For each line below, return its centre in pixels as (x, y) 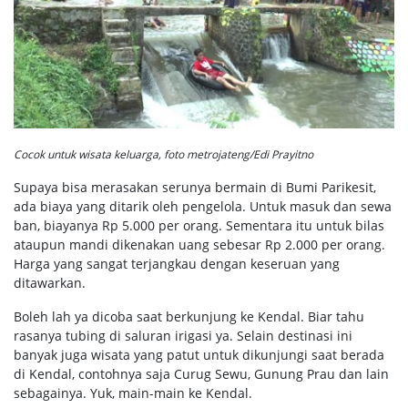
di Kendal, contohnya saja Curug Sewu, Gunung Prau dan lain (201, 374)
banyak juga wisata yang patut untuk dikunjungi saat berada (199, 355)
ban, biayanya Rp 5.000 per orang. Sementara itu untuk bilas (199, 226)
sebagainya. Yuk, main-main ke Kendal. (133, 393)
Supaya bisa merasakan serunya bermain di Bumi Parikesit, (195, 188)
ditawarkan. (50, 283)
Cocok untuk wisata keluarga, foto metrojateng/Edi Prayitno (163, 155)
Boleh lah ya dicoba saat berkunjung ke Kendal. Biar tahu (189, 317)
